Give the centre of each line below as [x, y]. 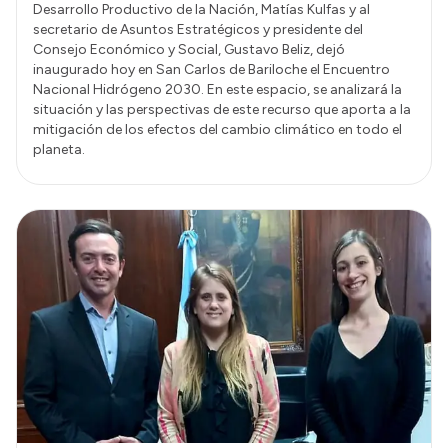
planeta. [59, 150]
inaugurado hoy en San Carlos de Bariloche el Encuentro [211, 70]
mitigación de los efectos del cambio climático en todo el [217, 130]
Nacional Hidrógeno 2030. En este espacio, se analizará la [217, 90]
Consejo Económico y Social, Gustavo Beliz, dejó [189, 50]
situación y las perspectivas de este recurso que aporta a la [222, 110]
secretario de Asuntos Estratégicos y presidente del [198, 30]
